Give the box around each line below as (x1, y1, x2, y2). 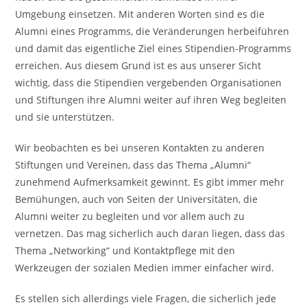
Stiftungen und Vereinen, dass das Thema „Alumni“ (15, 158, 251, 171)
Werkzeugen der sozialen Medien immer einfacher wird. (15, 260, 275, 274)
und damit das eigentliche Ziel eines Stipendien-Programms (15, 41, 292, 55)
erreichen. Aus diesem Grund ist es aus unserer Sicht (15, 58, 262, 72)
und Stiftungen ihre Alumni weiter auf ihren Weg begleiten (15, 93, 287, 106)
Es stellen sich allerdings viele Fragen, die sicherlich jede (15, 291, 277, 305)
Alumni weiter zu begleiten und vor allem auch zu (15, 209, 245, 223)
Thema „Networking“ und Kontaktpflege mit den (15, 243, 236, 257)
